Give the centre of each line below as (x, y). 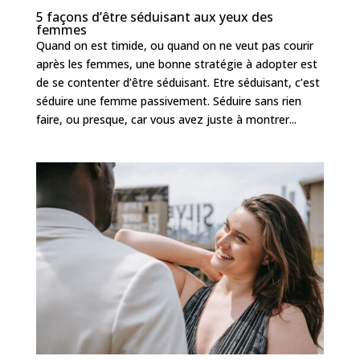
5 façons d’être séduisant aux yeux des (154, 16)
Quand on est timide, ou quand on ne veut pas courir (174, 45)
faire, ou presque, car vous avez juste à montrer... (166, 119)
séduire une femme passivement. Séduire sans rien (168, 100)
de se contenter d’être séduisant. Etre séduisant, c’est (178, 82)
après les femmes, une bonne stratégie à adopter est (176, 63)
